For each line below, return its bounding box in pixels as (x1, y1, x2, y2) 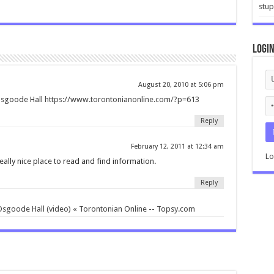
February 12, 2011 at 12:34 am (130, 142, 224, 150)
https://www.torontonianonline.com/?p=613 (44, 94, 199, 104)
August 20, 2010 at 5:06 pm (138, 80, 224, 89)
